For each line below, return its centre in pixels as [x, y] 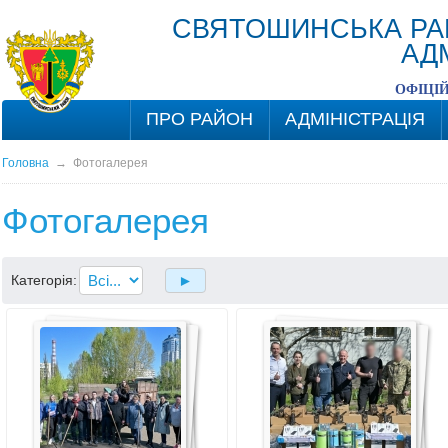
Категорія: [43, 280]
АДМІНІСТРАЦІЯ [354, 119]
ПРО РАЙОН [199, 119]
